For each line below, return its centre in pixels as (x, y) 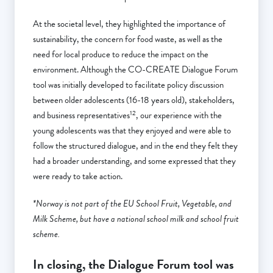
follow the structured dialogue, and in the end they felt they (135, 146)
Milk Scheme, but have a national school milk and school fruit (136, 219)
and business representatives (81, 115)
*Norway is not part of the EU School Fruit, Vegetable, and (132, 204)
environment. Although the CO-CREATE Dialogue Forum (135, 70)
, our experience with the (179, 115)
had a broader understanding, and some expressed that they (134, 161)
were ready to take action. (78, 176)
